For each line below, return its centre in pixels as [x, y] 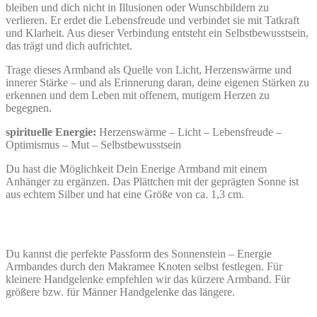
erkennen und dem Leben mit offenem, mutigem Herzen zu [138, 95]
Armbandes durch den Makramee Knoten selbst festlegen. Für [144, 266]
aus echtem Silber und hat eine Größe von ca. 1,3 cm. [125, 194]
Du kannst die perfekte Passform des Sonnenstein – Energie [139, 253]
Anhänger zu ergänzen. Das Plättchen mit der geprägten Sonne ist [152, 181]
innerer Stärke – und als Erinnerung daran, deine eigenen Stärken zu [157, 82]
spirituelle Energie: [52, 132]
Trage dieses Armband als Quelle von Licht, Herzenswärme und [149, 69]
